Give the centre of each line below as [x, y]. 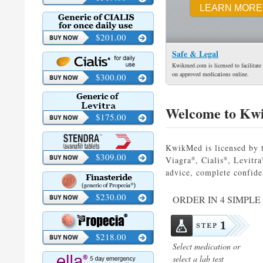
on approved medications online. [210, 74]
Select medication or [206, 247]
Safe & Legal [195, 54]
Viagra [178, 160]
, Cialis [210, 160]
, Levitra [245, 160]
